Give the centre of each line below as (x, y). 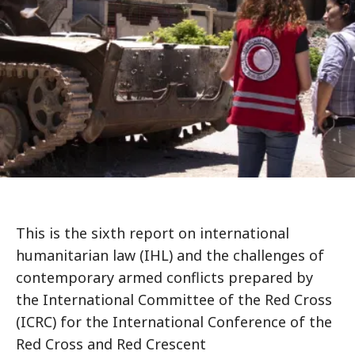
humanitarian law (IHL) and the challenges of (170, 255)
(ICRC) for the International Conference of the (174, 322)
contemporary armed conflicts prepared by (164, 277)
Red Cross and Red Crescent (113, 344)
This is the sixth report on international (153, 233)
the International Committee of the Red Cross (174, 300)
